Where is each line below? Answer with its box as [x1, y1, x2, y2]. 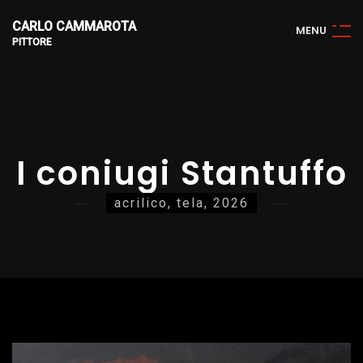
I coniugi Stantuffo [15, 151, 348, 196]
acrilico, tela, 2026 [114, 195, 249, 211]
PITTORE [12, 36, 52, 48]
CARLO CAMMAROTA [12, 19, 136, 34]
